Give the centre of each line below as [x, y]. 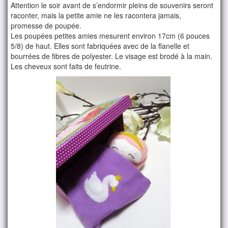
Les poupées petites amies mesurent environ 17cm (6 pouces [110, 36]
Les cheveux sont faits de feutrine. [66, 66]
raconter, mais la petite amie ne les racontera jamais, [96, 16]
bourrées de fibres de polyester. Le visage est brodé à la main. [112, 56]
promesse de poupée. [46, 26]
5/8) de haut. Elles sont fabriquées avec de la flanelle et [100, 46]
